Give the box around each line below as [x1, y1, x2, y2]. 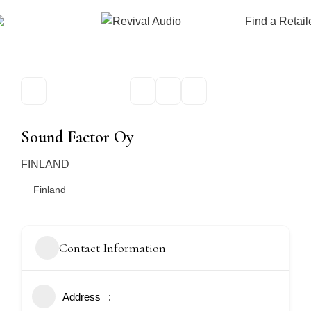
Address [62, 291, 101, 303]
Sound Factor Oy [21, 127, 133, 147]
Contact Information [59, 239, 166, 255]
